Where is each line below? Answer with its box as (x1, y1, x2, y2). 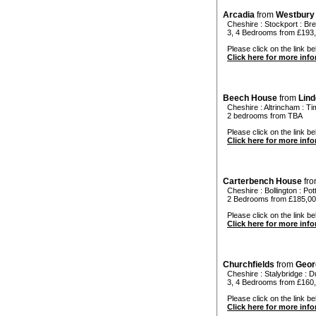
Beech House (223, 93, 277, 104)
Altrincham (264, 103, 300, 112)
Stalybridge (265, 269, 303, 279)
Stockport (265, 20, 298, 29)
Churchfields (223, 260, 274, 270)
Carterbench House (223, 176, 302, 187)
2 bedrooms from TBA (223, 111, 303, 121)
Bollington (265, 186, 297, 195)
